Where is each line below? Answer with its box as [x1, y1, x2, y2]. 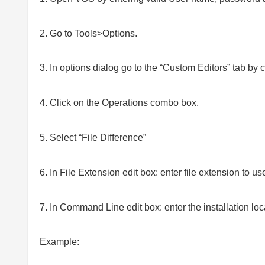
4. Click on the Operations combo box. [40, 98, 199, 108]
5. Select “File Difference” [40, 132, 146, 143]
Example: [40, 237, 79, 247]
